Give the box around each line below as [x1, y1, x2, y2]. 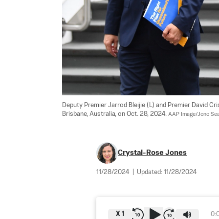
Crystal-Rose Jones [118, 149, 187, 156]
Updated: [137, 169, 164, 175]
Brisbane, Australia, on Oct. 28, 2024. [62, 110, 168, 117]
